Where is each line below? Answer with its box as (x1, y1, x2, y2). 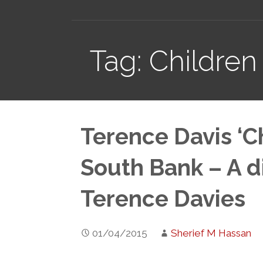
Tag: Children (90, 44, 258, 77)
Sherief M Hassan (171, 227, 252, 239)
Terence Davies (80, 186, 246, 213)
